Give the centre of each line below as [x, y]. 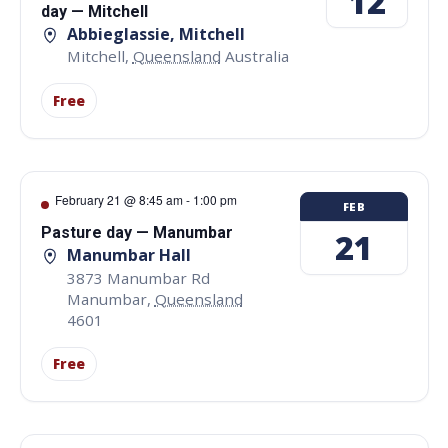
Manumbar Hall [128, 255]
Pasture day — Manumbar [136, 233]
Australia [256, 56]
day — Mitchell [94, 11]
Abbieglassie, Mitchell [155, 34]
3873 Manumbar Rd [138, 277]
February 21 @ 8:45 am [118, 200]
